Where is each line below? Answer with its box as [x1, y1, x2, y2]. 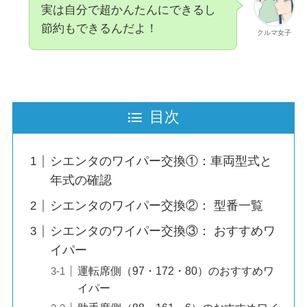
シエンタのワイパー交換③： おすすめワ [49, 224, 275, 238]
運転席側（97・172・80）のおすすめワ [77, 265, 274, 278]
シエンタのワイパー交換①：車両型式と [49, 154, 272, 169]
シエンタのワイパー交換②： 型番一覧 [49, 199, 263, 213]
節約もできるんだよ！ [40, 22, 158, 36]
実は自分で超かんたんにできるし [40, 3, 216, 17]
